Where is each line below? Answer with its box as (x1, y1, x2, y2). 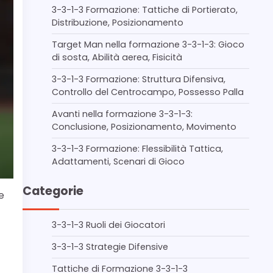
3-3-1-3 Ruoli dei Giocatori (52, 219, 165, 231)
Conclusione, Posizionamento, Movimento (52, 121, 236, 133)
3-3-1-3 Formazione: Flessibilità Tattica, (52, 143, 223, 155)
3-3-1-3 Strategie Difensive (52, 241, 168, 253)
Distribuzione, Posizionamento (52, 16, 183, 29)
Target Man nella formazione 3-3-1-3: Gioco (52, 38, 244, 51)
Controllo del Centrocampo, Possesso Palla (52, 86, 244, 98)
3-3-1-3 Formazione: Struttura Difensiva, (52, 73, 225, 85)
